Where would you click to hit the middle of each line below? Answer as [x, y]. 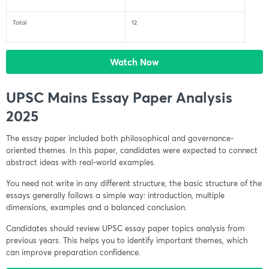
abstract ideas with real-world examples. [81, 163]
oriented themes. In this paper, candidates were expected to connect [132, 151]
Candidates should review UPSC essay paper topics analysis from [125, 229]
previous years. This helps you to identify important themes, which [127, 241]
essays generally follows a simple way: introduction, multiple [115, 196]
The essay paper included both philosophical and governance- [120, 139]
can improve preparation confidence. [73, 253]
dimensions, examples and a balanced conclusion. [96, 208]
